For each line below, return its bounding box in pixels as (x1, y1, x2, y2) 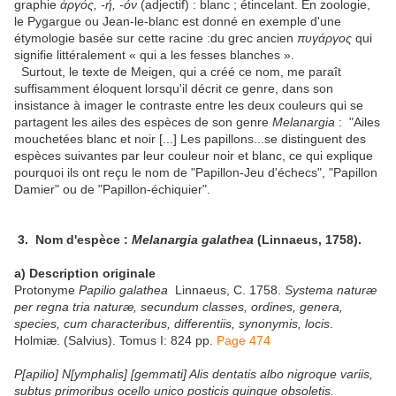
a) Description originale (14, 266, 156, 281)
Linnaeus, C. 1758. (175, 283, 281, 298)
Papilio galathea (79, 283, 175, 298)
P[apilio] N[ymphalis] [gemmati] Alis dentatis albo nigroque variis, (14, 367, 373, 382)
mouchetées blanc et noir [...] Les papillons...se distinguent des (14, 132, 366, 147)
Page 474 (217, 333, 270, 348)
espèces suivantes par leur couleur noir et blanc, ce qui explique (14, 148, 373, 164)
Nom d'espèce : (32, 232, 132, 247)
